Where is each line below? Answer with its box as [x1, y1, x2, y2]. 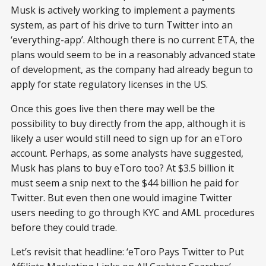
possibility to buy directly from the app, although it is [11, 116, 246, 130]
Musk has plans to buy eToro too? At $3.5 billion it [11, 161, 234, 175]
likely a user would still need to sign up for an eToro [11, 131, 242, 145]
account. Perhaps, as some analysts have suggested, [11, 146, 243, 160]
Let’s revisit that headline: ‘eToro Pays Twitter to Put [11, 245, 244, 258]
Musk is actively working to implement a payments [11, 3, 235, 17]
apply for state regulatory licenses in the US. [11, 77, 208, 91]
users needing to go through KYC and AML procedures [11, 205, 255, 219]
